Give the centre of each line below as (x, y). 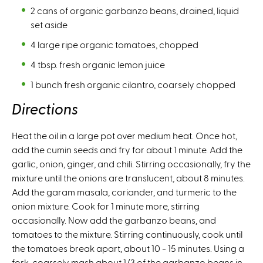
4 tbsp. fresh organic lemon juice (98, 64)
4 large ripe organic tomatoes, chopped (114, 44)
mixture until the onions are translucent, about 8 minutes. (128, 177)
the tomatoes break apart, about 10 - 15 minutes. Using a (128, 248)
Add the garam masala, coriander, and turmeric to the (124, 191)
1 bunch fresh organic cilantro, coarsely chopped (133, 84)
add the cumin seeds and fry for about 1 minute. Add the (127, 149)
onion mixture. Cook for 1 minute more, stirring (106, 205)
